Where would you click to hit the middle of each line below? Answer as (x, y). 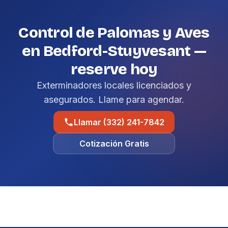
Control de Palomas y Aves (114, 33)
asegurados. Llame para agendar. (114, 99)
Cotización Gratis (114, 144)
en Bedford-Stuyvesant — (114, 51)
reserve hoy (114, 69)
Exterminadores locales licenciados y (114, 85)
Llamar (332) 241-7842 (119, 122)
